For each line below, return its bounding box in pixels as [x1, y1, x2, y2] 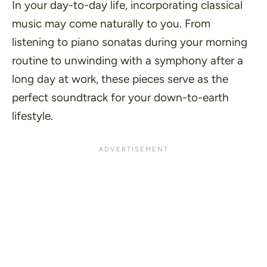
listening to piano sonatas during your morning [12, 35, 247, 49]
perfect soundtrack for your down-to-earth [12, 91, 229, 104]
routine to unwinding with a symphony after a [12, 54, 243, 67]
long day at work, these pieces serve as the [12, 72, 228, 86]
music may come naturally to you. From [12, 17, 210, 30]
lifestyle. [12, 109, 53, 123]
